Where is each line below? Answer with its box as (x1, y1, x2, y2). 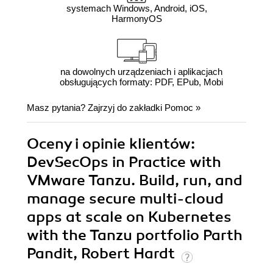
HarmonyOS (111, 13, 162, 24)
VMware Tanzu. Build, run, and (27, 171, 243, 190)
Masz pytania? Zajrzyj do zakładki (27, 102, 165, 113)
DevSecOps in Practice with (27, 153, 221, 172)
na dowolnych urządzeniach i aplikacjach (60, 66, 222, 77)
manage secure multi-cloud (27, 190, 224, 208)
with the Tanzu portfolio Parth (27, 226, 243, 245)
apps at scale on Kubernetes (27, 208, 232, 227)
